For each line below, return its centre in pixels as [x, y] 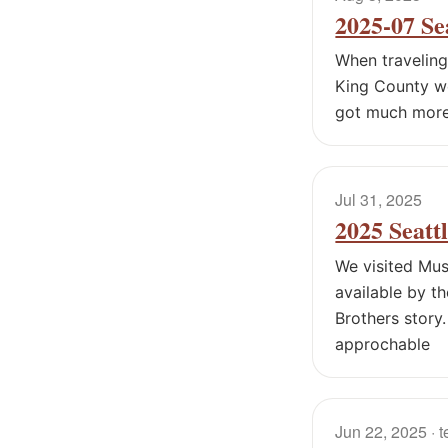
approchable [383, 343]
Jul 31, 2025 [379, 200]
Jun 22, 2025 [381, 431]
